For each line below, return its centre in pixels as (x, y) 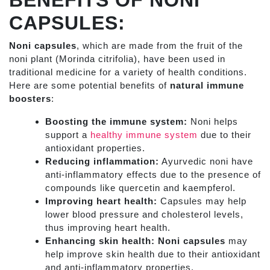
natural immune (207, 86)
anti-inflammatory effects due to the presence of (153, 175)
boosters (30, 99)
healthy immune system (146, 135)
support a (68, 135)
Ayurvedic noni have (206, 162)
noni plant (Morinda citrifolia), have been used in (117, 59)
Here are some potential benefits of (89, 86)
